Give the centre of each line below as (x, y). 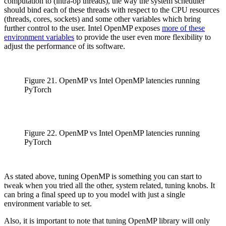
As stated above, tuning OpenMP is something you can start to (103, 176)
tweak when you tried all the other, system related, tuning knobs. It (109, 185)
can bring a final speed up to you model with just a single (95, 194)
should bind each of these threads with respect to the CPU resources (112, 10)
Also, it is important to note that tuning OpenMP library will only (107, 220)
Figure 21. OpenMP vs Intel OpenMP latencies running (112, 80)
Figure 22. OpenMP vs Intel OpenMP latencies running (112, 133)
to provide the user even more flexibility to (143, 37)
